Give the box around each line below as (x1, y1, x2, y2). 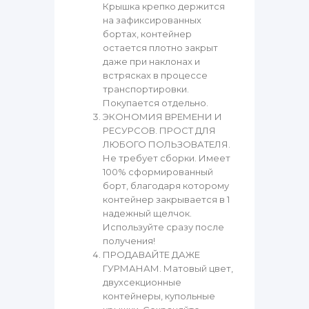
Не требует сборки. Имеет (103, 152, 230, 164)
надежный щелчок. (103, 208, 192, 219)
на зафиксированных (103, 14, 201, 26)
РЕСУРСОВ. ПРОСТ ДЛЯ (103, 125, 216, 137)
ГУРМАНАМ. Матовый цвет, (103, 263, 233, 275)
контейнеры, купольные (103, 290, 215, 302)
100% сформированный (103, 166, 213, 178)
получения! (103, 235, 155, 247)
